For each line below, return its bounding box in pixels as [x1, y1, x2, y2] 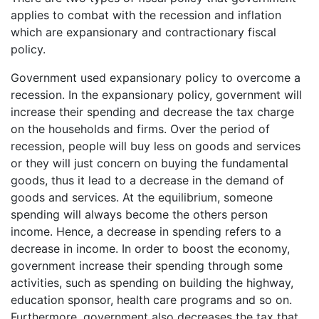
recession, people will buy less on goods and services [11, 139, 300, 153]
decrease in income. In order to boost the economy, [11, 241, 290, 256]
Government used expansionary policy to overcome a [11, 70, 300, 85]
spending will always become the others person [11, 207, 268, 221]
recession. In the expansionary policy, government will [11, 88, 302, 102]
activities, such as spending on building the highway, [11, 276, 293, 290]
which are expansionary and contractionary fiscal [11, 25, 276, 39]
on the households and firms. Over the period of [11, 122, 270, 136]
